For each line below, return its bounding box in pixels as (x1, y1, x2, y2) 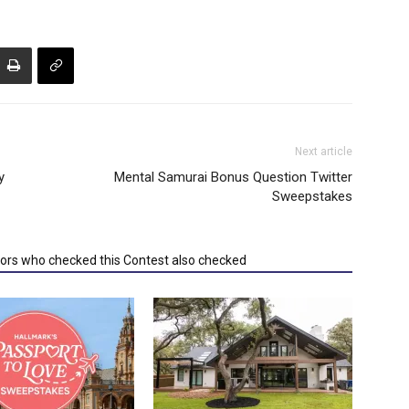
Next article (295, 145, 352, 158)
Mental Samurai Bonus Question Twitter (114, 169, 352, 185)
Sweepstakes (272, 188, 352, 204)
